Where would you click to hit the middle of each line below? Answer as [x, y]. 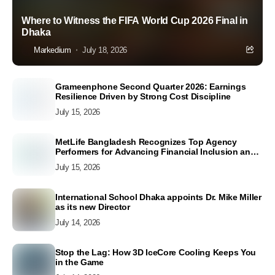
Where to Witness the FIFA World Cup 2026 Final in [135, 20]
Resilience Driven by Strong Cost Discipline [143, 97]
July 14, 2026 [78, 223]
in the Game [79, 262]
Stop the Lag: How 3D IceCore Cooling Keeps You [156, 253]
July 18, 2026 [105, 50]
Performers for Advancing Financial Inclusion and [156, 152]
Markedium [52, 50]
